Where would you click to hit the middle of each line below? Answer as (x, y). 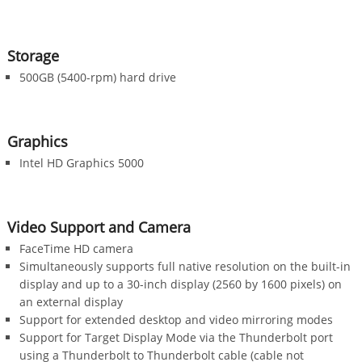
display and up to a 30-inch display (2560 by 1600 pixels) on (180, 284)
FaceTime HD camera (76, 248)
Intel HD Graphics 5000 (81, 162)
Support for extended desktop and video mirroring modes (176, 319)
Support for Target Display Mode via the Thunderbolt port (176, 337)
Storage (33, 55)
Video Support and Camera (99, 227)
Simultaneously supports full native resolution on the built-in (185, 266)
